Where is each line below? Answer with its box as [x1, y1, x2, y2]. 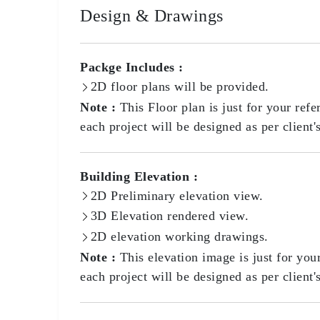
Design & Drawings [80, 6, 224, 25]
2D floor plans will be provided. [90, 79, 269, 94]
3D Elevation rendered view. [90, 209, 249, 224]
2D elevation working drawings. [90, 229, 269, 244]
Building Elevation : [80, 169, 198, 184]
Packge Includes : [80, 60, 184, 74]
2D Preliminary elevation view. [90, 188, 264, 203]
